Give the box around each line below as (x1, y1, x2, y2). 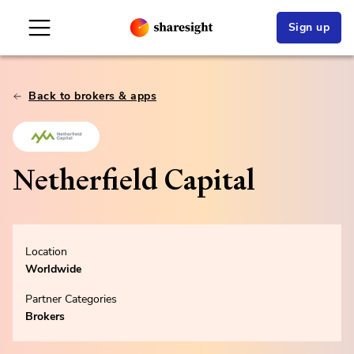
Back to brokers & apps (28, 88, 156, 104)
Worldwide (25, 261, 81, 277)
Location (25, 243, 67, 259)
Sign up (288, 20, 330, 35)
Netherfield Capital (13, 160, 255, 198)
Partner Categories (25, 291, 117, 307)
